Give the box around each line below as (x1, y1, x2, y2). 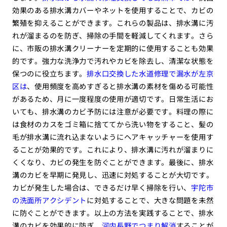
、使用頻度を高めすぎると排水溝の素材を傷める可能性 (27, 81, 214, 92)
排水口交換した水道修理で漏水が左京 (87, 68, 214, 79)
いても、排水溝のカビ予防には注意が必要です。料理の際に (12, 106, 214, 117)
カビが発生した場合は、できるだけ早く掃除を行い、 (12, 182, 192, 193)
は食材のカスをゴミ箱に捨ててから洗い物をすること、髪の (12, 119, 214, 130)
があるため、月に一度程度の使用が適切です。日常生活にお (12, 93, 214, 104)
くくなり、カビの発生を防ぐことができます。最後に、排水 (12, 157, 214, 168)
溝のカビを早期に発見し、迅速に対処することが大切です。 (12, 169, 214, 180)
